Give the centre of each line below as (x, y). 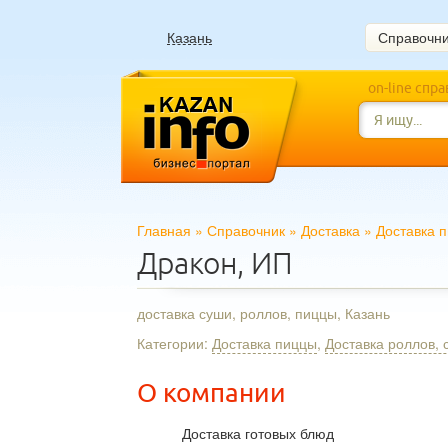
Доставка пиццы (264, 343)
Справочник (246, 230)
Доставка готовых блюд (258, 433)
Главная (164, 230)
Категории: (174, 343)
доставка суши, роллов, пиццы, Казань (263, 313)
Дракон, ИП (215, 263)
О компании (211, 393)
